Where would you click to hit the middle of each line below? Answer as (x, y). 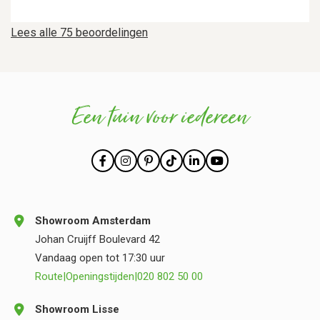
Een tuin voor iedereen (160, 118)
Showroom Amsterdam (93, 221)
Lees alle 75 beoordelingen (79, 32)
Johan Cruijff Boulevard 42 (97, 239)
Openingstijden (100, 276)
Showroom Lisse (77, 309)
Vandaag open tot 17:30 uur (100, 258)
